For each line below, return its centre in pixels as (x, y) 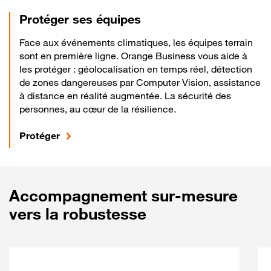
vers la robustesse (78, 214)
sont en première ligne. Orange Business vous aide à (133, 56)
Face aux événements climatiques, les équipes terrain (136, 42)
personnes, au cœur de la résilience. (98, 109)
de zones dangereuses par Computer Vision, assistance (140, 82)
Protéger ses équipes (80, 19)
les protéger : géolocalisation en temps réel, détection (136, 69)
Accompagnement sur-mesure (123, 196)
